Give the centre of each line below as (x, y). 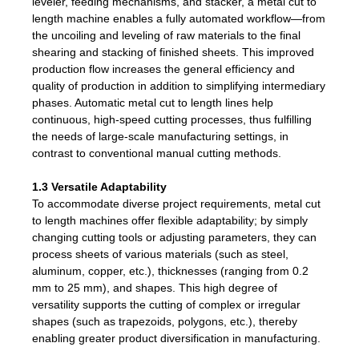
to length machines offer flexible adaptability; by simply (170, 220)
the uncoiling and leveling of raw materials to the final (166, 35)
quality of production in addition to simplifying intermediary (179, 85)
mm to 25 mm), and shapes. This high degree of (155, 287)
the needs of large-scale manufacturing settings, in (160, 136)
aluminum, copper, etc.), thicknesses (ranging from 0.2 (170, 270)
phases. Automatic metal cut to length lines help (153, 102)
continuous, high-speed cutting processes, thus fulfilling (172, 119)
